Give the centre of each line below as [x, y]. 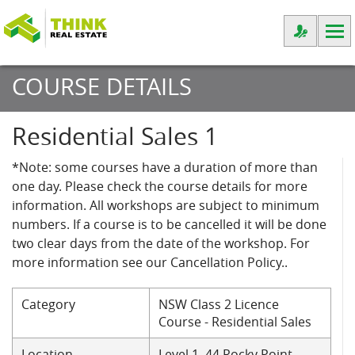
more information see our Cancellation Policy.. [150, 262]
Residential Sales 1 [115, 136]
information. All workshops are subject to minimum [166, 205]
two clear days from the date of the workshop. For [161, 243]
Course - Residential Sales [235, 322]
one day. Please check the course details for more [160, 186]
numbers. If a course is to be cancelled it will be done [169, 224]
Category [48, 304]
